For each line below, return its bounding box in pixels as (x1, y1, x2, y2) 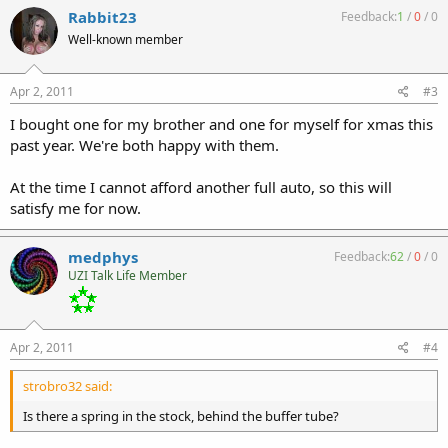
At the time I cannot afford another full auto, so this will (10, 176, 392, 197)
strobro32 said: (23, 376, 112, 395)
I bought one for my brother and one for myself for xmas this (10, 113, 433, 134)
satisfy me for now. (10, 197, 141, 218)
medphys (68, 246, 138, 267)
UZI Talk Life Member (68, 266, 187, 284)
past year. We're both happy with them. (10, 134, 279, 155)
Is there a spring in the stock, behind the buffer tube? (23, 406, 339, 425)
